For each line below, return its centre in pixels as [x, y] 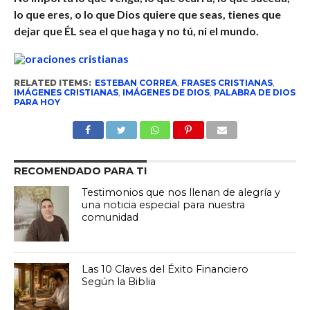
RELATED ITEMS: [52, 82]
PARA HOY [37, 102]
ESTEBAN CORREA [136, 82]
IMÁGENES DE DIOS [166, 92]
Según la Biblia [119, 281]
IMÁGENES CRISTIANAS [66, 92]
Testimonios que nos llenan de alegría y [181, 192]
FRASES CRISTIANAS [227, 82]
